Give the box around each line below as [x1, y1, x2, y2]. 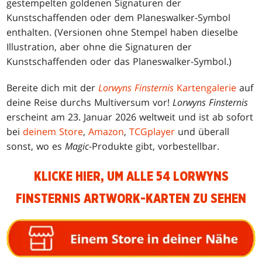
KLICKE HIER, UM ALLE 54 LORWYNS [33, 169, 229, 184]
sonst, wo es [6, 139, 65, 153]
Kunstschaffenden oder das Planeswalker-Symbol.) [6, 54, 232, 68]
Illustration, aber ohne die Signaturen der [6, 40, 192, 53]
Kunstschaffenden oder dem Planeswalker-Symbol [6, 11, 231, 24]
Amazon [88, 125, 125, 138]
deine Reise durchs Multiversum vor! [6, 95, 173, 109]
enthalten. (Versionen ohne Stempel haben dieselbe [6, 25, 239, 39]
